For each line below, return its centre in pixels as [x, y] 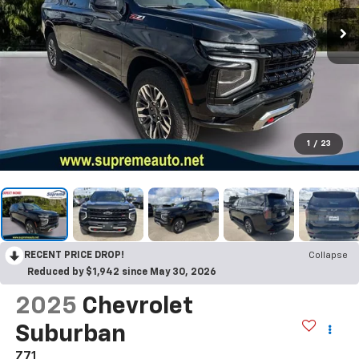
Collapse [328, 256]
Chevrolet [137, 307]
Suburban [70, 335]
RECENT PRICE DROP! [74, 256]
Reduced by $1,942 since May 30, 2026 [122, 273]
